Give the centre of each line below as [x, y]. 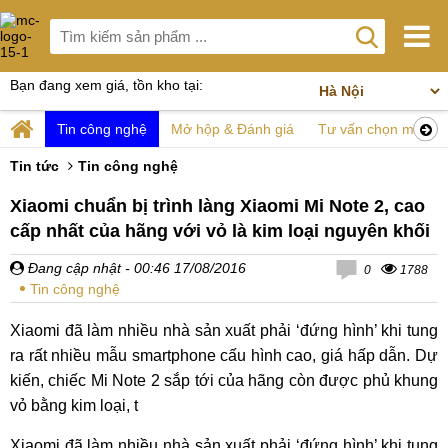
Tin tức [34, 166]
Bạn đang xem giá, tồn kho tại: [106, 85]
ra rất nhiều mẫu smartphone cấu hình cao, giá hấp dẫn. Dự [224, 355]
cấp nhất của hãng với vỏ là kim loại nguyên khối [220, 231]
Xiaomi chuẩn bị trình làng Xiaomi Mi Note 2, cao [217, 206]
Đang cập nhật [72, 268]
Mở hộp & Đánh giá [232, 129]
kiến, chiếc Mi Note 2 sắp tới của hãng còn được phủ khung [224, 380]
